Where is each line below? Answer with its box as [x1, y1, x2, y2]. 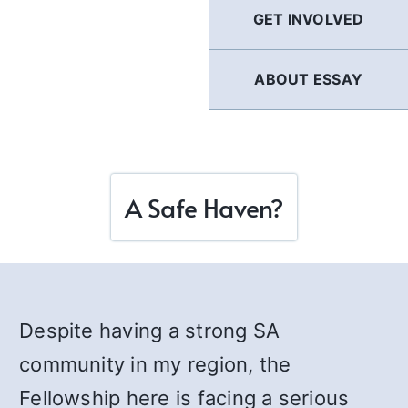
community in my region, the [19, 352, 291, 376]
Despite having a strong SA [19, 319, 280, 342]
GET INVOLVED [252, 10, 364, 28]
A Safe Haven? [124, 189, 284, 225]
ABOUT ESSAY [254, 70, 362, 88]
